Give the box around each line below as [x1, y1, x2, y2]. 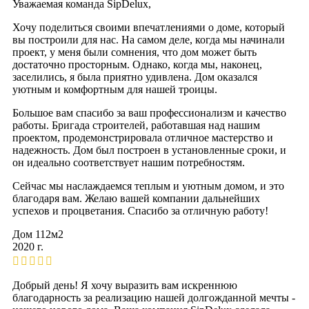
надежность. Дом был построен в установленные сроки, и [12, 144, 286, 157]
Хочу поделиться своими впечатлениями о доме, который [12, 21, 285, 34]
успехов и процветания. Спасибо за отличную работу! [12, 205, 268, 217]
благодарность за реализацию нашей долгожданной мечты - [12, 292, 295, 304]
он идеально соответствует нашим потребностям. [12, 157, 245, 169]
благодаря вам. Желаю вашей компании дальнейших [12, 192, 260, 205]
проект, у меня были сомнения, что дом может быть [12, 46, 257, 59]
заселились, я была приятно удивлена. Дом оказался [12, 71, 257, 83]
